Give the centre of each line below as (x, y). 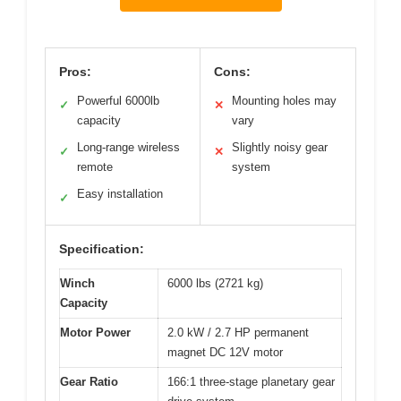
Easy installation (120, 194)
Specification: (102, 249)
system (251, 167)
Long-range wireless (128, 148)
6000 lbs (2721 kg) (215, 284)
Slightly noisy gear (280, 148)
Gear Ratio (89, 382)
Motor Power (95, 333)
